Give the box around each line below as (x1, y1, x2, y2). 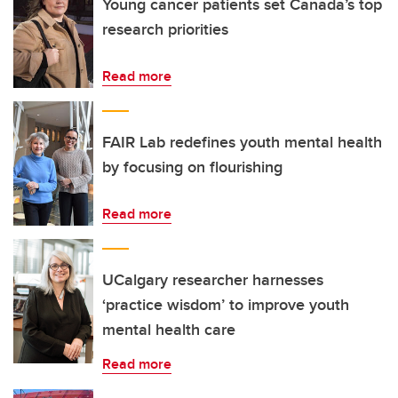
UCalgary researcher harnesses (102, 268, 323, 291)
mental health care (102, 318, 235, 341)
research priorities (102, 18, 228, 41)
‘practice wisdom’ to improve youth (102, 293, 349, 316)
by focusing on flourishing (102, 155, 283, 179)
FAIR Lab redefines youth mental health (102, 131, 382, 154)
